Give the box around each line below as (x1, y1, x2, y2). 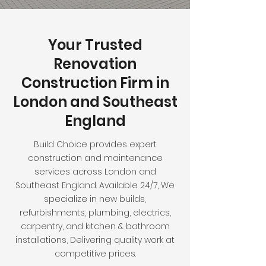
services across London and (34, 166, 156, 178)
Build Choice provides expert (33, 138, 157, 150)
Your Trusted (47, 35, 142, 55)
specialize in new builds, (44, 193, 146, 205)
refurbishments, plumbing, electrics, (19, 207, 171, 218)
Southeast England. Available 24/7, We (15, 179, 175, 191)
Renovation (53, 54, 137, 74)
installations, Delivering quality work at (15, 234, 175, 246)
